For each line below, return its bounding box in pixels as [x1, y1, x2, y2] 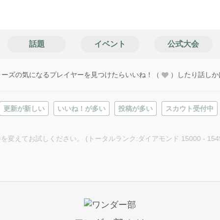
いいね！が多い [57, 105, 106, 112]
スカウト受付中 [165, 105, 214, 112]
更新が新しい [3, 105, 45, 112]
